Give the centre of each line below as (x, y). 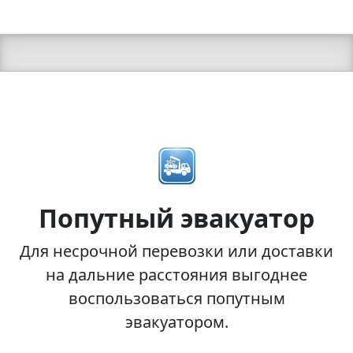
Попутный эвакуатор (176, 217)
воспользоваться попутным (176, 298)
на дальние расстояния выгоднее (176, 274)
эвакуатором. (176, 321)
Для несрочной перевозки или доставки (176, 251)
